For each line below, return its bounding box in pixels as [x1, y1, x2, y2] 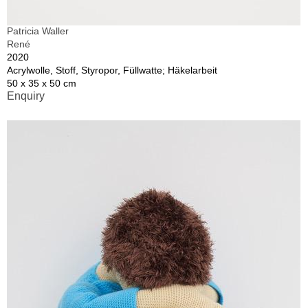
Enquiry [7, 89, 45, 102]
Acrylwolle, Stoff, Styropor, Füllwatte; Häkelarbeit [7, 64, 217, 76]
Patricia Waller [7, 25, 69, 36]
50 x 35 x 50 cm [7, 77, 76, 89]
